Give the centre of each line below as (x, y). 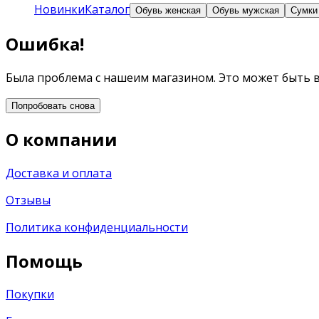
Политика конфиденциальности (97, 227)
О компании (62, 139)
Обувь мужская (246, 10)
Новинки (59, 9)
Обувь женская (168, 10)
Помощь (44, 261)
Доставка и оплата (59, 173)
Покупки (30, 294)
